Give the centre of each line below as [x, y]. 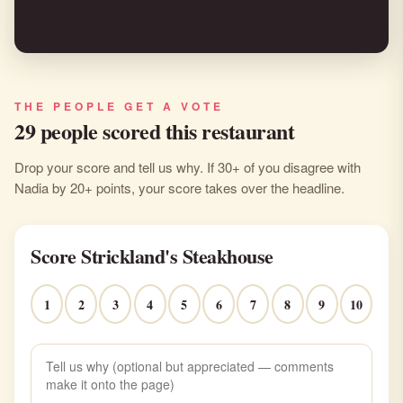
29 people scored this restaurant [154, 131]
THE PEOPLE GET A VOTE [119, 106]
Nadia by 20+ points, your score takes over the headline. [179, 188]
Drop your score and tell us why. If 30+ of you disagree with [188, 167]
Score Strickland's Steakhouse [152, 256]
